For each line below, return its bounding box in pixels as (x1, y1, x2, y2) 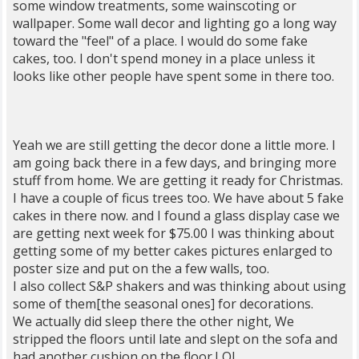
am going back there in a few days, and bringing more (13, 154, 337, 171)
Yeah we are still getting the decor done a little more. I (13, 136, 336, 154)
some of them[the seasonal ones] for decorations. (13, 295, 313, 313)
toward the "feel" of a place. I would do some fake (13, 32, 308, 50)
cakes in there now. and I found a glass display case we (13, 207, 340, 224)
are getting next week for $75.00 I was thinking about (13, 224, 334, 242)
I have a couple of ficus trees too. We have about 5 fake (13, 189, 344, 207)
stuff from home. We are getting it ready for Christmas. (13, 171, 343, 189)
